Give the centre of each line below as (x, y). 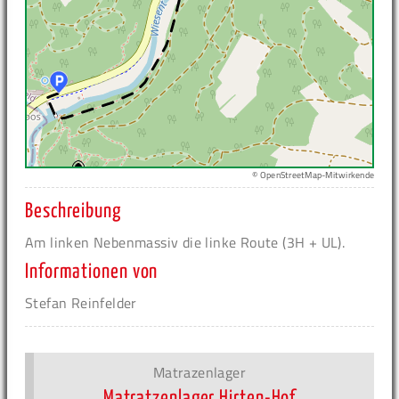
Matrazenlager (199, 373)
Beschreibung (73, 212)
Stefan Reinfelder (81, 303)
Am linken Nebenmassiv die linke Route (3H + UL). (185, 243)
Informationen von (92, 273)
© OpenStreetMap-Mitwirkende (313, 175)
